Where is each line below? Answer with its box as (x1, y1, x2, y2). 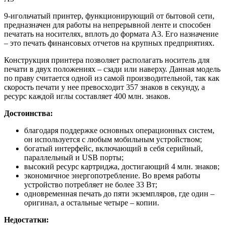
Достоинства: (4, 109, 53, 118)
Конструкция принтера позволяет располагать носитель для (4, 56, 209, 65)
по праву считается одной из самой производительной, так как (4, 74, 219, 83)
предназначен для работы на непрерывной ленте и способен (4, 21, 211, 30)
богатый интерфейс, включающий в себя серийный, (24, 144, 203, 153)
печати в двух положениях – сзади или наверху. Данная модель (4, 65, 220, 74)
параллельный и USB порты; (24, 153, 124, 162)
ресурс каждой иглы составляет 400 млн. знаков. (4, 92, 170, 101)
